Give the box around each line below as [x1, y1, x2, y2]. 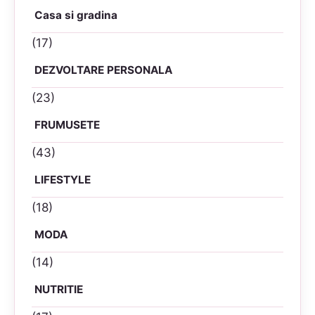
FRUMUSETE [34, 118, 100, 132]
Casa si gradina [34, 8, 117, 22]
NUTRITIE [34, 283, 83, 297]
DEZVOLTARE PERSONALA [34, 63, 172, 77]
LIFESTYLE [34, 173, 91, 187]
